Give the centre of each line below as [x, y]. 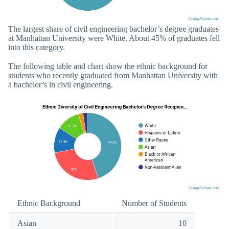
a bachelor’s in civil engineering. [61, 85]
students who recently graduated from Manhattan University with [113, 76]
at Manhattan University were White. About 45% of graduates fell [114, 38]
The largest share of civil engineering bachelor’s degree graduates [113, 29]
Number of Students [154, 203]
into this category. [37, 47]
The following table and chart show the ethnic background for [108, 66]
